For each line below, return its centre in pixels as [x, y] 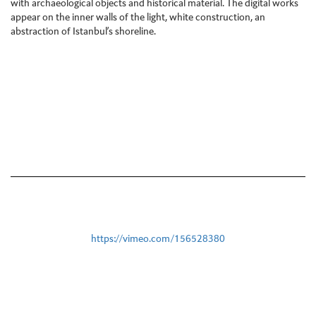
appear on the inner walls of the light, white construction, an [138, 18]
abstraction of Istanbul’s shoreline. [83, 32]
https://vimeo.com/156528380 [158, 239]
